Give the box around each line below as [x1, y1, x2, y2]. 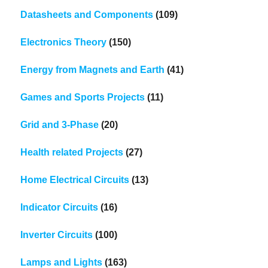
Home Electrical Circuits [20, 174, 130, 185]
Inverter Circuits [20, 229, 93, 240]
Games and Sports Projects [20, 92, 145, 102]
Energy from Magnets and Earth [20, 64, 165, 75]
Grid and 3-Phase [20, 119, 99, 130]
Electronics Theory [20, 36, 107, 47]
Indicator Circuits [20, 202, 99, 212]
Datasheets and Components [20, 9, 154, 20]
